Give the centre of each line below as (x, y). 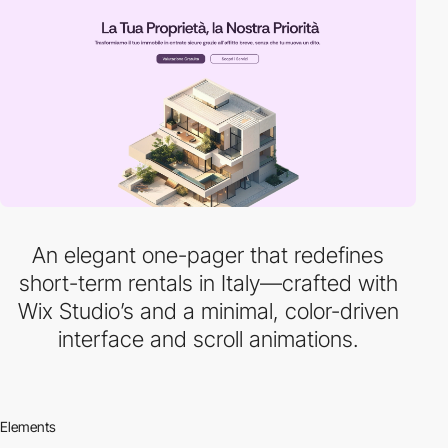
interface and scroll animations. (208, 339)
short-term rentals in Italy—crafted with (208, 283)
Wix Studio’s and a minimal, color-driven (208, 311)
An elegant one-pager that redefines (208, 255)
